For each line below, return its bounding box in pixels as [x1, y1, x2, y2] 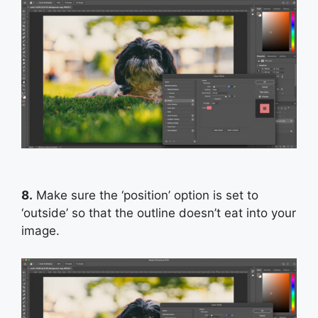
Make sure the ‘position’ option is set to [33, 188, 258, 203]
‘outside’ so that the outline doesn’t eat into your [21, 206, 296, 221]
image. [21, 224, 60, 238]
